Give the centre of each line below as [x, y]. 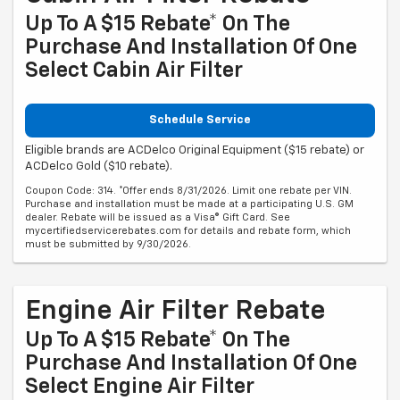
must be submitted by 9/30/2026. [108, 245]
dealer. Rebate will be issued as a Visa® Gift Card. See [158, 218]
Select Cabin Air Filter [134, 70]
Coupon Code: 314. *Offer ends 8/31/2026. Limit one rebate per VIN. [188, 191]
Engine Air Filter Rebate [175, 312]
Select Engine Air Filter [140, 387]
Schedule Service [200, 120]
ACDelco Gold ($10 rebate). [99, 167]
